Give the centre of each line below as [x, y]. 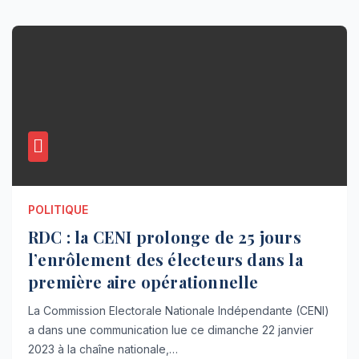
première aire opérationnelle [143, 282]
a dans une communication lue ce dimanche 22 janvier [171, 330]
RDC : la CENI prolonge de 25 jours [165, 237]
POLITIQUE [58, 210]
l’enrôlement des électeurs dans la [165, 260]
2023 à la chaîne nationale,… [103, 349]
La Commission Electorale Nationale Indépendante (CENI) [179, 311]
